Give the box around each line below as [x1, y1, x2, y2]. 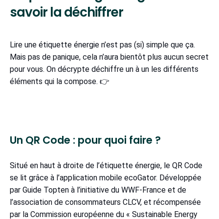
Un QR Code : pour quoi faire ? [10, 133, 166, 148]
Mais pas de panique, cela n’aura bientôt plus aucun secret [10, 52, 209, 62]
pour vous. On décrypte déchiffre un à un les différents [10, 65, 198, 74]
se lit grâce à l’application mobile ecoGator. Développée [10, 173, 201, 183]
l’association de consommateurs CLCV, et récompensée [10, 197, 201, 207]
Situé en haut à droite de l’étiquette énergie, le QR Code [10, 161, 202, 171]
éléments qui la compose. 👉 [10, 77, 109, 87]
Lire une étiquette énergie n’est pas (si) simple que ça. [10, 40, 195, 50]
